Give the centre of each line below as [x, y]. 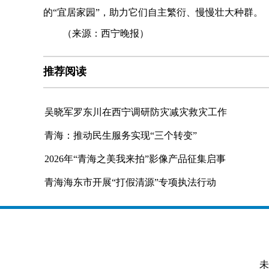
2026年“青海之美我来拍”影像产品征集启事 [135, 159]
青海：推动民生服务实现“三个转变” [121, 135]
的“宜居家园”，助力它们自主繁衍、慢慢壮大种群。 [153, 12]
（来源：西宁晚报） [96, 33]
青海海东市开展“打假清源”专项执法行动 [130, 182]
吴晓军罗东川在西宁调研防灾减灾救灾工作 [136, 112]
